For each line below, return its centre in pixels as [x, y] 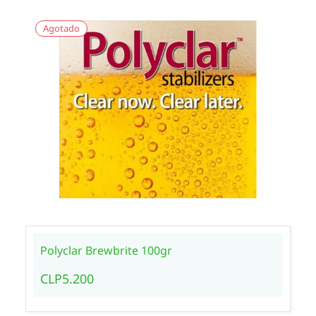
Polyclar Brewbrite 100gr [106, 250]
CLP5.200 [67, 279]
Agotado [61, 28]
